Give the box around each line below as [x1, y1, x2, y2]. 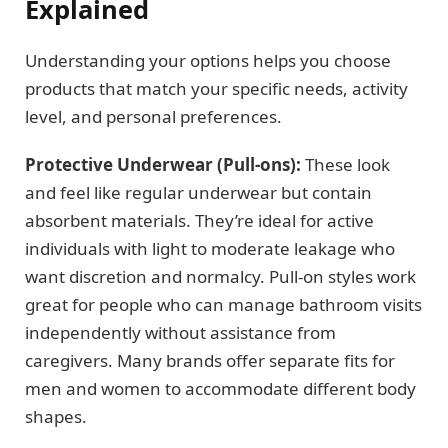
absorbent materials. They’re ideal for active [25, 209, 374, 233]
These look [301, 153, 390, 177]
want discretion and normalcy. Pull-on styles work [25, 265, 416, 289]
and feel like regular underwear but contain [25, 181, 372, 205]
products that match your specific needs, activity [25, 76, 408, 100]
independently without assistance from [25, 321, 336, 345]
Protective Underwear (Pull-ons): [25, 153, 301, 177]
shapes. [25, 405, 87, 429]
